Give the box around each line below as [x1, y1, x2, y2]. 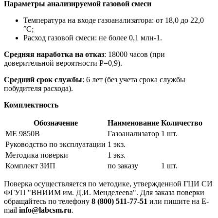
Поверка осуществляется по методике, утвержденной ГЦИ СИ [4, 179, 213, 188]
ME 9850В [5, 129, 40, 138]
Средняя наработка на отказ [4, 50, 104, 58]
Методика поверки [5, 150, 68, 159]
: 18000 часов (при [104, 50, 165, 58]
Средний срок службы [4, 75, 82, 84]
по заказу [108, 161, 138, 170]
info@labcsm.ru [19, 205, 72, 214]
